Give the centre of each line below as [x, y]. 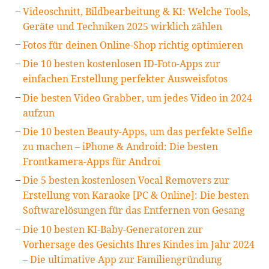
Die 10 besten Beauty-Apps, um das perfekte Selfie [138, 132]
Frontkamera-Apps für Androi [92, 162]
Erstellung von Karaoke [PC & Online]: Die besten [136, 195]
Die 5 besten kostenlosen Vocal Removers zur [126, 180]
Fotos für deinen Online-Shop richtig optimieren [133, 45]
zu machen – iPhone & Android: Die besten [121, 147]
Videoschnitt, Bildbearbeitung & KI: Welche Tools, [137, 11]
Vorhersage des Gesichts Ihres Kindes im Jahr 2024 [139, 244]
